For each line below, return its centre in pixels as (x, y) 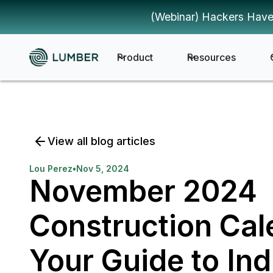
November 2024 (143, 191)
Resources (211, 57)
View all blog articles (101, 141)
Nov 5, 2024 (103, 168)
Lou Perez (51, 168)
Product (135, 57)
